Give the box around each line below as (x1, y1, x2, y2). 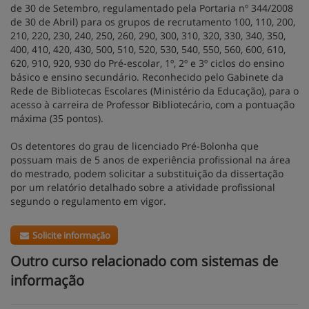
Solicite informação (30, 229, 111, 241)
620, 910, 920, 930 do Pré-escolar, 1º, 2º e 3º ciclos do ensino (10, 57, 284, 70)
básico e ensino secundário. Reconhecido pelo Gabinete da (10, 70, 283, 83)
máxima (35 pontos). (10, 112, 103, 125)
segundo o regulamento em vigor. (10, 195, 166, 208)
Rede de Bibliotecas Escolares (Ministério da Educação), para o (10, 84, 299, 97)
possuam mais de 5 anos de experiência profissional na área (10, 153, 290, 166)
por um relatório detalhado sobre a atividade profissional (10, 181, 275, 194)
